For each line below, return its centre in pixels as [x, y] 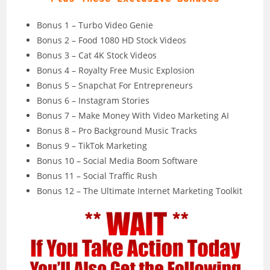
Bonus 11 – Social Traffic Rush [97, 175]
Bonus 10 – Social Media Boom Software [118, 160]
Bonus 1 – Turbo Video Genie [95, 25]
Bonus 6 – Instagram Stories [93, 100]
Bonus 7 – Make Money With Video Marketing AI [133, 115]
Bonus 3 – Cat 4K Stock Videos [97, 55]
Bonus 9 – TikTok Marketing [92, 145]
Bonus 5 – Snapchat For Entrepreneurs [115, 85]
